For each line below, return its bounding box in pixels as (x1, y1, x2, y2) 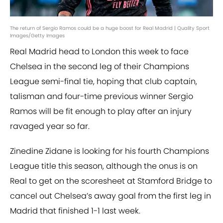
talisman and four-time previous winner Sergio (10, 91, 193, 103)
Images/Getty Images (10, 32, 65, 40)
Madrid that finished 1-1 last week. (10, 205, 140, 217)
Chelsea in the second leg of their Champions (10, 61, 189, 73)
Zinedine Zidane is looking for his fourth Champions (10, 145, 209, 157)
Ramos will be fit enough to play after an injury (10, 106, 192, 117)
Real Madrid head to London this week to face (10, 46, 189, 58)
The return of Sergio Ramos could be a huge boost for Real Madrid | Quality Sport (10, 24, 210, 32)
